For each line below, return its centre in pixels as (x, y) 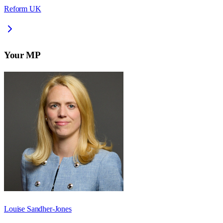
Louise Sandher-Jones (38, 209)
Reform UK (23, 9)
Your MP (22, 55)
